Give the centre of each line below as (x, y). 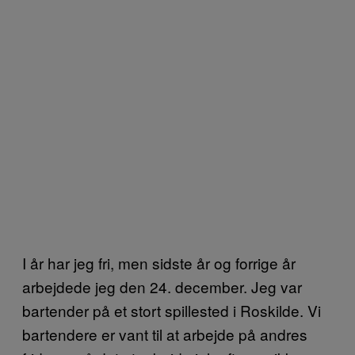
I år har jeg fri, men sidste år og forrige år (159, 262)
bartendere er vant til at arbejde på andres (165, 334)
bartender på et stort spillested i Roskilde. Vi (172, 310)
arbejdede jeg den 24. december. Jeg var (162, 286)
